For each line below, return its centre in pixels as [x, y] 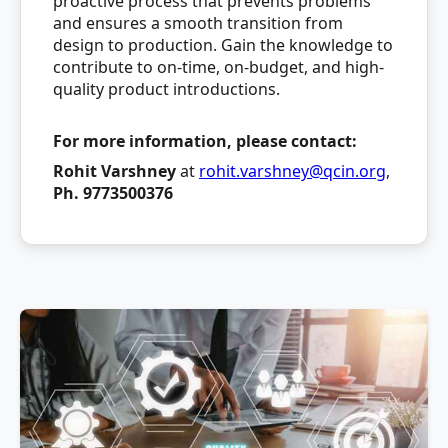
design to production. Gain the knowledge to [223, 45]
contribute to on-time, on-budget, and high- [218, 67]
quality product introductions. [166, 89]
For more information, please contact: [205, 141]
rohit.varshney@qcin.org [292, 171]
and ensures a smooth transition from [198, 23]
